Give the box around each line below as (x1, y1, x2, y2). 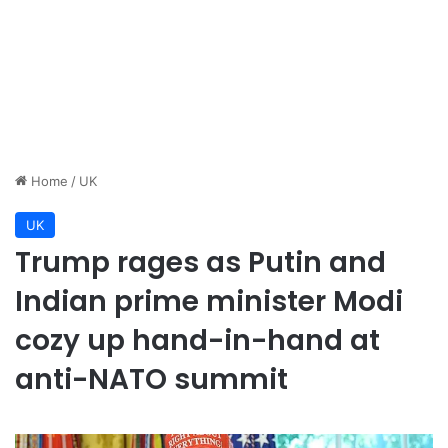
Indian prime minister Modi (15, 282, 403, 321)
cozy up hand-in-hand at (15, 321, 380, 360)
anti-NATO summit (15, 360, 288, 399)
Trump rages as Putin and (15, 243, 386, 282)
